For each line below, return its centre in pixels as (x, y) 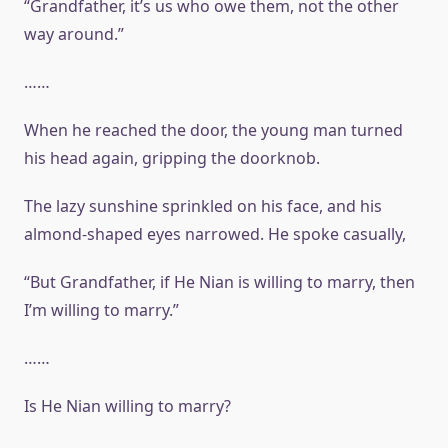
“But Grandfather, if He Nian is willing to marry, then (219, 282)
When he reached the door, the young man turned (213, 130)
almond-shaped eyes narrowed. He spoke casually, (215, 234)
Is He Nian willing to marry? (127, 406)
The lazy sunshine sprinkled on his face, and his (203, 206)
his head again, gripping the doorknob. (172, 158)
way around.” (74, 34)
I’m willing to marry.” (101, 310)
